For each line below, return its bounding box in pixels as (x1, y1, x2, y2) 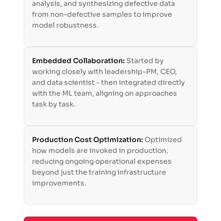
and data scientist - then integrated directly (32, 78, 185, 87)
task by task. (32, 100, 75, 109)
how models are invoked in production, (32, 146, 168, 155)
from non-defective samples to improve (32, 10, 172, 19)
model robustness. (32, 21, 99, 30)
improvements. (32, 179, 86, 188)
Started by (126, 56, 164, 66)
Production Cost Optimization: (32, 135, 145, 145)
